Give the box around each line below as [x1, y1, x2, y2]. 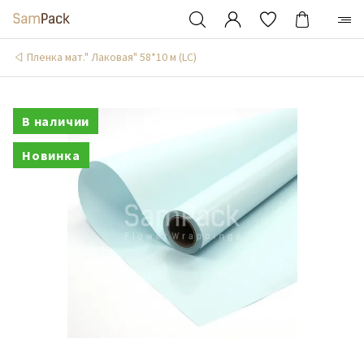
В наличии [22, 113, 90, 129]
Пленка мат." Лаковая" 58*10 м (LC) [27, 50, 197, 64]
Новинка [22, 147, 80, 163]
